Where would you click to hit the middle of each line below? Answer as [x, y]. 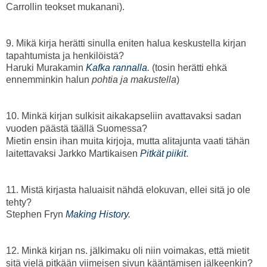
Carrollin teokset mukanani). [65, 7]
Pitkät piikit [163, 153]
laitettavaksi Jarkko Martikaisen [73, 153]
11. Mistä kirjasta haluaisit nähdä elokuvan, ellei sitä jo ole [128, 190]
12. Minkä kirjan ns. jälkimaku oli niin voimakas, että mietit [128, 250]
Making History [97, 214]
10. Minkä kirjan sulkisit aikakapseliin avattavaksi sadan [124, 116]
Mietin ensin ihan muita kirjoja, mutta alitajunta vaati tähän [128, 141]
